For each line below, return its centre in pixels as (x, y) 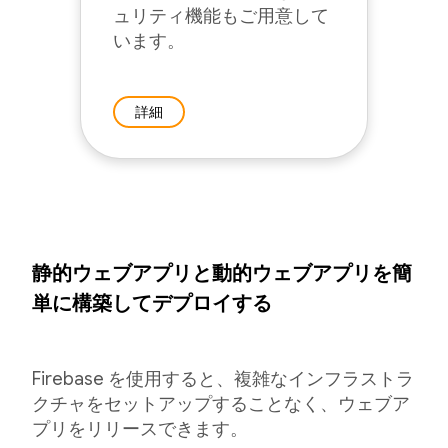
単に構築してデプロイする (152, 303)
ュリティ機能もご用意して (221, 16)
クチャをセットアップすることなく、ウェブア (221, 404)
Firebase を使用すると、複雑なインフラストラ (223, 379)
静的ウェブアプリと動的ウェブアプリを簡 (222, 273)
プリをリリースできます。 (140, 429)
